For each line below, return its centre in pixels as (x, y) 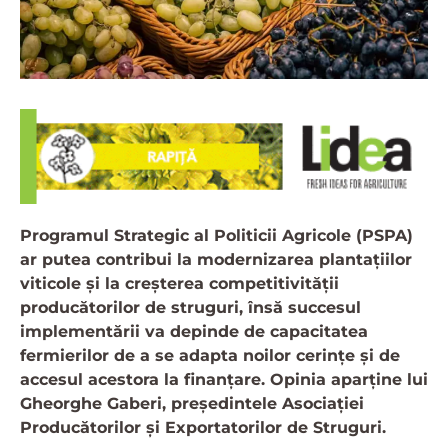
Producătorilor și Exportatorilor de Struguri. (203, 427)
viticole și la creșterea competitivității (179, 283)
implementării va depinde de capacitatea (194, 331)
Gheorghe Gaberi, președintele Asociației (192, 403)
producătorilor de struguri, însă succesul (190, 307)
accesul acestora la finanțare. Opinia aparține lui (224, 379)
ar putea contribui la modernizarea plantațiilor (216, 259)
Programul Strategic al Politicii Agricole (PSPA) (216, 235)
